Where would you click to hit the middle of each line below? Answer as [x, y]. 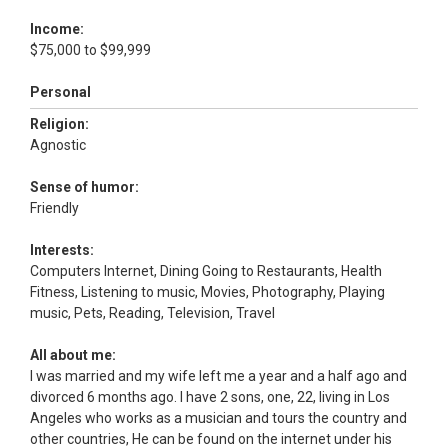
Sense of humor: [84, 187]
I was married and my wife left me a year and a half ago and [218, 376]
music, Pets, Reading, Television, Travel [154, 313]
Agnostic [59, 145]
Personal [60, 92]
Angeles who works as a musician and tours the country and [218, 418]
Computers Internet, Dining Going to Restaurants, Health [206, 271]
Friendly [56, 208]
